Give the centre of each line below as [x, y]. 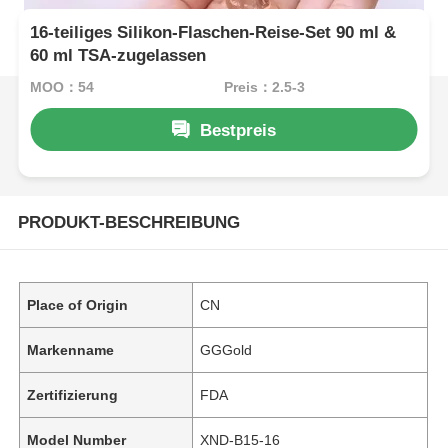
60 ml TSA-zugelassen [118, 56]
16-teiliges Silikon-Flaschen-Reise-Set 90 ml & [213, 33]
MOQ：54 [62, 86]
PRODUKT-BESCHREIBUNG [128, 222]
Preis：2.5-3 [264, 86]
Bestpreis [238, 130]
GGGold [226, 349]
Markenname [71, 349]
